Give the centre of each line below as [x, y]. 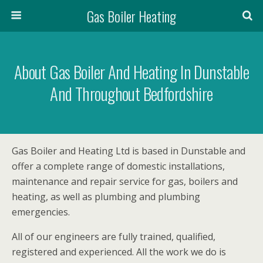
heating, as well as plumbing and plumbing [106, 197]
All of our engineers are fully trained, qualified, [114, 237]
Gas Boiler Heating [131, 16]
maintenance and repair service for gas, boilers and [125, 181]
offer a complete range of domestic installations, [118, 166]
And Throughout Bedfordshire [131, 93]
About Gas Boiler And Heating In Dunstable [131, 72]
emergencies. [41, 212]
